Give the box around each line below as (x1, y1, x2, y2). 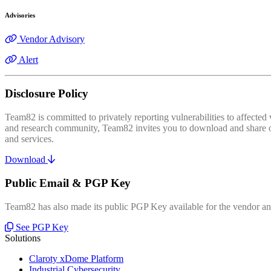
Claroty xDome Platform (29, 253, 123, 264)
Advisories (5, 11, 35, 19)
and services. (5, 134, 54, 145)
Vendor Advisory (19, 33, 85, 44)
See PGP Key (16, 221, 68, 232)
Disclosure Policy (5, 87, 88, 100)
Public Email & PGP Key (5, 176, 131, 189)
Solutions (5, 232, 41, 243)
